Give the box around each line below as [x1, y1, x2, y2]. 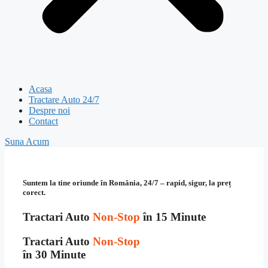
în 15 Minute [140, 211, 206, 224]
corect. [23, 188, 45, 197]
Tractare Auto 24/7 [29, 95, 99, 105]
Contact [29, 116, 58, 126]
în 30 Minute [23, 248, 86, 261]
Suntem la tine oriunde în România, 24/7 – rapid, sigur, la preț [23, 178, 231, 188]
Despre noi [29, 105, 70, 115]
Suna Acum [5, 136, 49, 147]
